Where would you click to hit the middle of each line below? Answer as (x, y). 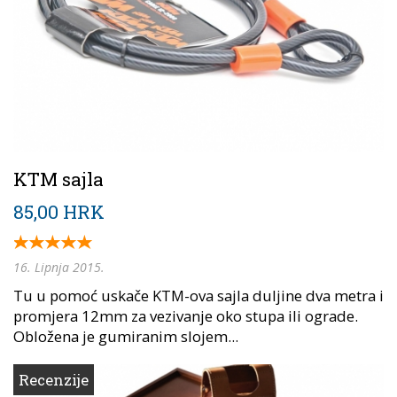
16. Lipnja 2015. (59, 267)
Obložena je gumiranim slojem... (126, 336)
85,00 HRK (59, 211)
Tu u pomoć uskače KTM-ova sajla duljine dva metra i (198, 295)
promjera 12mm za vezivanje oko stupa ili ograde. (186, 315)
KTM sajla (58, 179)
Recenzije (54, 379)
